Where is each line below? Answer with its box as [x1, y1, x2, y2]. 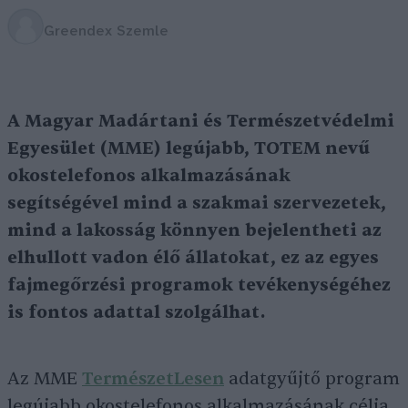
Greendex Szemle [44, 23, 168, 39]
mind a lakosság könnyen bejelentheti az [7, 219, 382, 241]
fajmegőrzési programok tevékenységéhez [7, 274, 391, 296]
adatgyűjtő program [224, 368, 400, 390]
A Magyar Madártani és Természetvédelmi [7, 110, 394, 132]
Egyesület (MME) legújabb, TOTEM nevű [7, 138, 370, 159]
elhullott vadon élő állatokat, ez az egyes [7, 247, 379, 269]
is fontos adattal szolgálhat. [7, 301, 265, 323]
